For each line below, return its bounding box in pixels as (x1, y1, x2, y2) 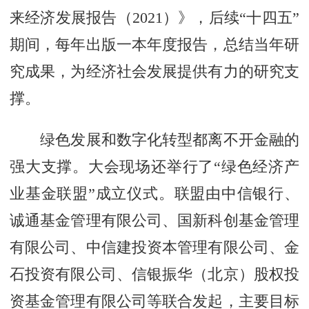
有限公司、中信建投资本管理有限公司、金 (10, 238, 299, 256)
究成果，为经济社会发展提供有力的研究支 (10, 62, 299, 80)
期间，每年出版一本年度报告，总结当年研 (10, 35, 299, 53)
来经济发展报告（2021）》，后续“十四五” (10, 8, 299, 26)
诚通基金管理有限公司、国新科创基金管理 (10, 211, 299, 229)
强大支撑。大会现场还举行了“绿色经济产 (10, 157, 299, 175)
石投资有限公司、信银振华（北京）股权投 (10, 265, 299, 283)
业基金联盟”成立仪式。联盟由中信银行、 (10, 184, 299, 202)
